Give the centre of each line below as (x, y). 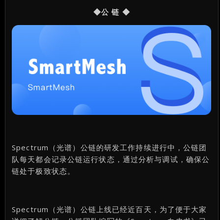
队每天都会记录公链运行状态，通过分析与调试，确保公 (111, 159)
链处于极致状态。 (44, 171)
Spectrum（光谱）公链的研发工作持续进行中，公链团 (110, 147)
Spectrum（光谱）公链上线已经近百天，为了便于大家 (110, 209)
